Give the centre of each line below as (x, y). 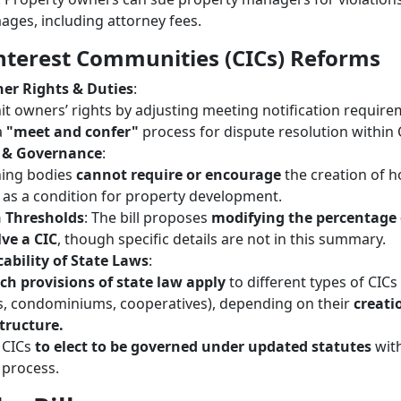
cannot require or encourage (179, 175)
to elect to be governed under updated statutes (203, 346)
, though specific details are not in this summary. (222, 239)
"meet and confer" (73, 132)
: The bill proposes (148, 218)
